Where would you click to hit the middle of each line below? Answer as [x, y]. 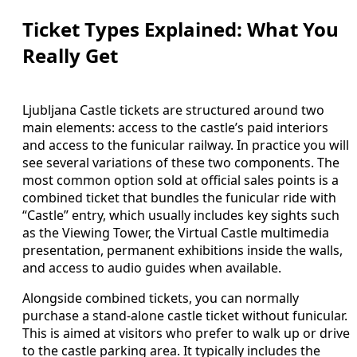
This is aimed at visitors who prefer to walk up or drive [186, 333]
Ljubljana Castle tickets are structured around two [173, 110]
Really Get [70, 55]
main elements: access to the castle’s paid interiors [175, 127]
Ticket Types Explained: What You [180, 29]
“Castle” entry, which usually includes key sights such [181, 215]
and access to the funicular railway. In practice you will [186, 145]
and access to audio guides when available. [152, 267]
